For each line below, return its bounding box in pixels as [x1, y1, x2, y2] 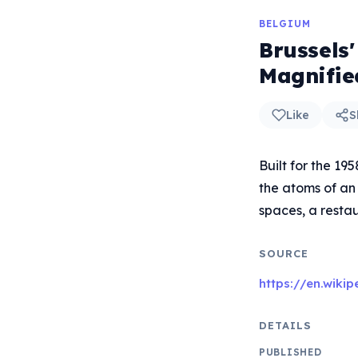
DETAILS [259, 319, 312, 332]
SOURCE [259, 247, 309, 260]
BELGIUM [259, 18, 311, 30]
